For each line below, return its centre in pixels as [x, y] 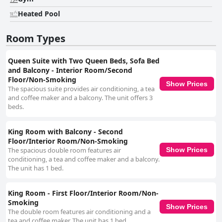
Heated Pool [39, 14]
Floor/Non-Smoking [42, 80]
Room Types [36, 39]
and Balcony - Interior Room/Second [70, 70]
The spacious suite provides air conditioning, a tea [81, 89]
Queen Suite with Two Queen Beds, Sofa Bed [84, 61]
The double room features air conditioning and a [79, 212]
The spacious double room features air [64, 150]
